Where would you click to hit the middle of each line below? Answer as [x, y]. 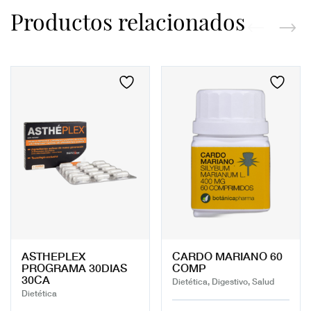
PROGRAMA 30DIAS [74, 267]
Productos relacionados [128, 22]
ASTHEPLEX [53, 255]
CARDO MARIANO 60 [227, 255]
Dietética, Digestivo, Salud [223, 280]
